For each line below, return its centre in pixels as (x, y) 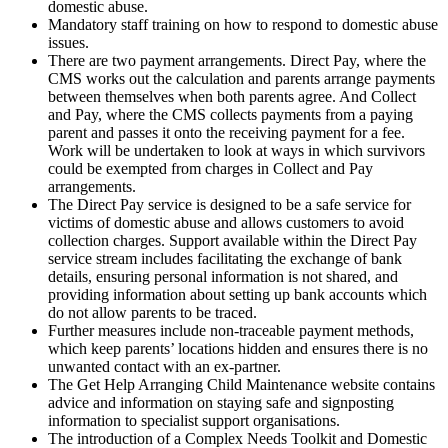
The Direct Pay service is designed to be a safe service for (229, 205)
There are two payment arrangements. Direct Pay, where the (237, 61)
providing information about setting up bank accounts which (237, 295)
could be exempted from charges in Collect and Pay (210, 169)
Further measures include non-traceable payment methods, (231, 331)
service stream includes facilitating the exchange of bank (225, 259)
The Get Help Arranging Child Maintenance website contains (241, 385)
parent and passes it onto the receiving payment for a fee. (226, 133)
